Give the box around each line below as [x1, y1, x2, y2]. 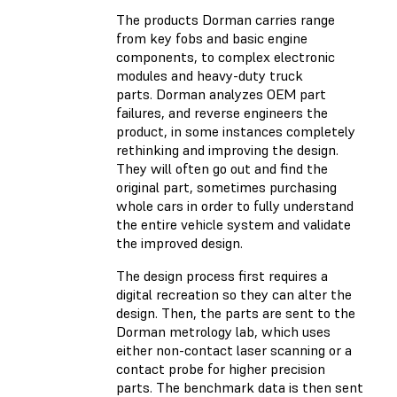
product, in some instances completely [116, 122, 355, 141]
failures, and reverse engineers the [116, 104, 328, 122]
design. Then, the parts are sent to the [116, 304, 355, 323]
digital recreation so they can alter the [116, 285, 352, 304]
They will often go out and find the [116, 160, 328, 178]
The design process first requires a [116, 267, 328, 285]
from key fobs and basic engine [116, 29, 307, 48]
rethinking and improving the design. [116, 141, 339, 160]
